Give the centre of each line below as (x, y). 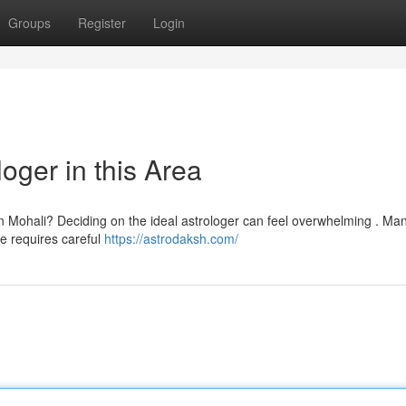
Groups (29, 23)
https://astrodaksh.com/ (171, 238)
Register (102, 23)
